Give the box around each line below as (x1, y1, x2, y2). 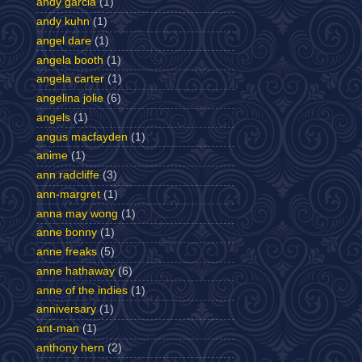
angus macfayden (36, 130, 128, 143)
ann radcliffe (36, 169, 99, 182)
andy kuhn (36, 15, 90, 28)
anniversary (36, 303, 96, 316)
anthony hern (36, 341, 104, 354)
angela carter (36, 73, 104, 86)
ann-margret (36, 187, 100, 200)
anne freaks (36, 246, 97, 259)
